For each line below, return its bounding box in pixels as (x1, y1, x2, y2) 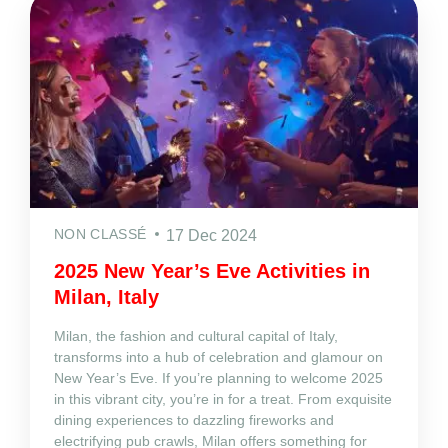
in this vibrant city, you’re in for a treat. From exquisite (54, 390, 392, 407)
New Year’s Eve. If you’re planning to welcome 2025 (54, 369, 383, 386)
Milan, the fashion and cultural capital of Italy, (54, 327, 338, 344)
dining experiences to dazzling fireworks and (54, 411, 334, 428)
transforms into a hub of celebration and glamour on (54, 348, 383, 365)
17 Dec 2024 (166, 226, 258, 244)
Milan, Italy (54, 285, 159, 308)
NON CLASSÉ (54, 225, 147, 242)
